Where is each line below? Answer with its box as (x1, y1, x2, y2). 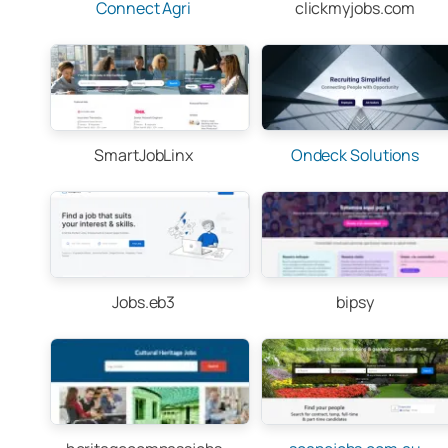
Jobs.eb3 (112, 291, 176, 313)
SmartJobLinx (94, 144, 194, 166)
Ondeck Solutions (290, 144, 420, 166)
